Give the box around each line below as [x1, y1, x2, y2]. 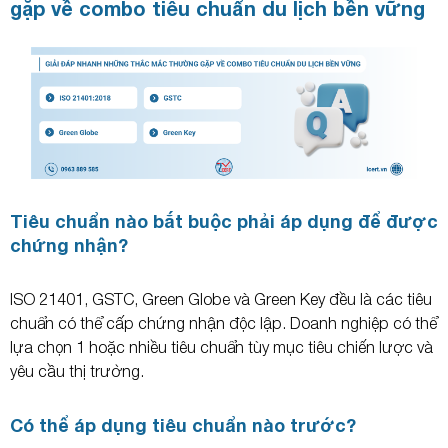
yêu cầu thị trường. [10, 361, 144, 380]
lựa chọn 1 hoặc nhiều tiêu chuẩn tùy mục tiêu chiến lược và [10, 337, 433, 356]
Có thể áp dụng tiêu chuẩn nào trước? [10, 413, 356, 436]
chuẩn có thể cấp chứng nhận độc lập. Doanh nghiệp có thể [10, 313, 437, 332]
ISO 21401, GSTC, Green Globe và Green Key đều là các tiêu [10, 289, 432, 308]
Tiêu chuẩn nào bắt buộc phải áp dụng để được [10, 209, 438, 232]
